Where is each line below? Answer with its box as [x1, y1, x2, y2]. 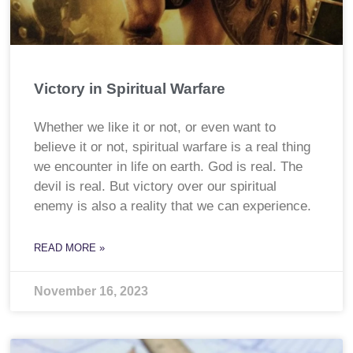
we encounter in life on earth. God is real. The [34, 159, 303, 175]
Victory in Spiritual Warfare [34, 80, 226, 98]
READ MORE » [34, 242, 106, 255]
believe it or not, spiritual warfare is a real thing [34, 139, 311, 155]
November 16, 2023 [34, 284, 149, 299]
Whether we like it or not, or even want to [34, 120, 277, 136]
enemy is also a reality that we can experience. [34, 199, 316, 214]
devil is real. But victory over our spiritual [34, 179, 277, 195]
